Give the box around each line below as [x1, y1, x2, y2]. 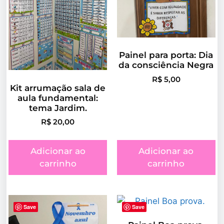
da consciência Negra [118, 60, 214, 70]
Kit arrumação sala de [10, 82, 106, 93]
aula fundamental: [17, 92, 98, 103]
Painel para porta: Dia [119, 50, 213, 60]
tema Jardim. [28, 102, 87, 113]
